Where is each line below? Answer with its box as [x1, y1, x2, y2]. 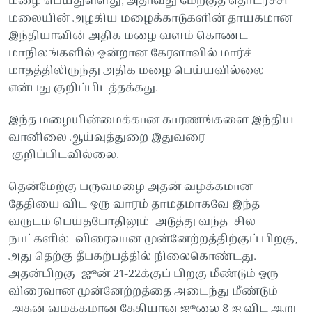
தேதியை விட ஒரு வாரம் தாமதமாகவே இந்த [8, 195, 260, 214]
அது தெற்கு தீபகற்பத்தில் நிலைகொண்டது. [8, 247, 256, 266]
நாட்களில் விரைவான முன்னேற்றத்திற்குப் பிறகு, [8, 230, 297, 249]
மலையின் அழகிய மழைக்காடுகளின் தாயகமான [8, 9, 292, 28]
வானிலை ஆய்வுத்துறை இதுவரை [8, 128, 205, 147]
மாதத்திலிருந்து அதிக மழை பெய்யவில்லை [8, 61, 264, 80]
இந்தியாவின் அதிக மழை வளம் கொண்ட [8, 26, 248, 45]
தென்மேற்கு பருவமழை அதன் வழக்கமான [8, 178, 253, 196]
